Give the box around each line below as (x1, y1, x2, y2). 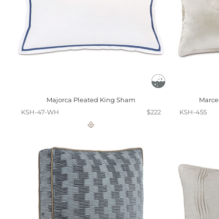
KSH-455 (179, 108, 207, 116)
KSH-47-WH (21, 108, 59, 116)
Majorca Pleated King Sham (46, 96, 135, 104)
